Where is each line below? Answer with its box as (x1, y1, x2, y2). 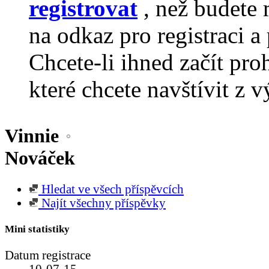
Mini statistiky (5, 223, 70, 235)
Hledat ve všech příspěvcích (38, 182, 184, 196)
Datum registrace (5, 249, 91, 262)
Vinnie (5, 125, 59, 147)
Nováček (5, 147, 75, 169)
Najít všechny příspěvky (38, 196, 166, 210)
